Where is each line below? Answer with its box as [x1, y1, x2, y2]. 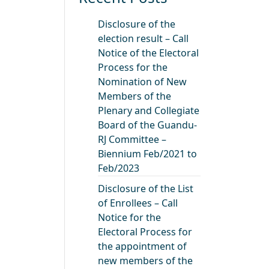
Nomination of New [98, 75, 187, 89]
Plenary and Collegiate [98, 104, 200, 118]
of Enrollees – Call [98, 196, 178, 210]
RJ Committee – [98, 133, 167, 147]
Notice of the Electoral [98, 46, 199, 60]
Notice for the [98, 211, 162, 225]
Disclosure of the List [98, 182, 194, 196]
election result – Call [98, 32, 189, 46]
